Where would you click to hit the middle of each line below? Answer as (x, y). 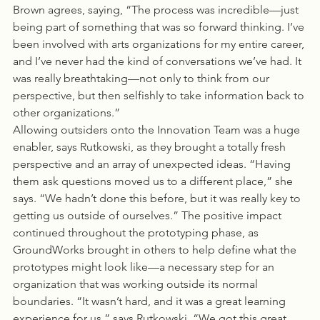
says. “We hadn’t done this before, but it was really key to (158, 198)
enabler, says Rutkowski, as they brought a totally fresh (151, 147)
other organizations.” (66, 112)
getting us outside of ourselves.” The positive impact (149, 215)
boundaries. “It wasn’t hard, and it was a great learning (151, 301)
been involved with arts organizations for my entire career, (160, 44)
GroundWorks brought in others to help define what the (156, 250)
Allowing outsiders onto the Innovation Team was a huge (158, 130)
